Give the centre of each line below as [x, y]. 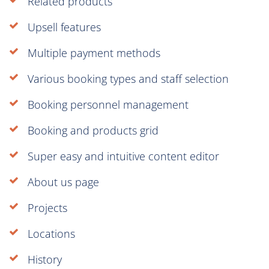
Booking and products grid [93, 130]
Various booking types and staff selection [128, 78]
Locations [51, 233]
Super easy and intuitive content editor [123, 156]
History [45, 259]
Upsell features [64, 27]
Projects [47, 207]
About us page [63, 182]
